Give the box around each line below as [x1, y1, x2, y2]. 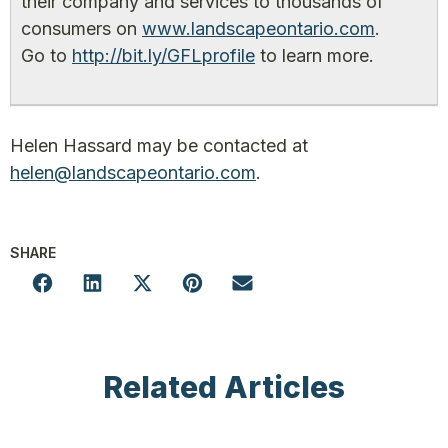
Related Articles [103, 369, 345, 405]
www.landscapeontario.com [142, 18, 375, 39]
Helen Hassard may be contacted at [10, 135, 308, 156]
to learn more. [255, 45, 374, 66]
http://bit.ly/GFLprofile [72, 45, 255, 66]
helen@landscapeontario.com [10, 162, 256, 183]
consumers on [21, 18, 142, 39]
